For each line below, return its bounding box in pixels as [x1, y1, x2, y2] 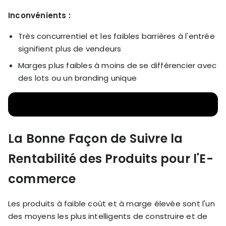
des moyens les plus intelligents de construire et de [8, 210, 208, 221]
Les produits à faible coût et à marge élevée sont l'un [8, 198, 215, 209]
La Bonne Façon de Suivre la [8, 130, 183, 147]
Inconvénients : [8, 10, 71, 21]
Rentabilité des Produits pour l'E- [8, 150, 213, 167]
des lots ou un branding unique [18, 72, 137, 83]
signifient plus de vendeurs [18, 43, 122, 54]
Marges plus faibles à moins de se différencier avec [18, 60, 217, 71]
